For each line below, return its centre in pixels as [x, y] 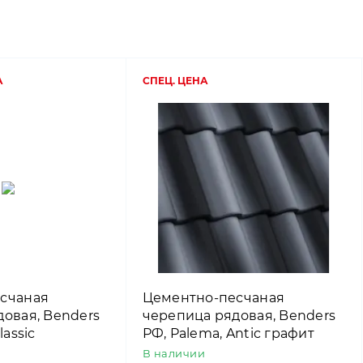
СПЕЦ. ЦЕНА [175, 80]
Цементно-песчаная [214, 297]
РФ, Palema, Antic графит [228, 333]
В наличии [173, 353]
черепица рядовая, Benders [239, 315]
